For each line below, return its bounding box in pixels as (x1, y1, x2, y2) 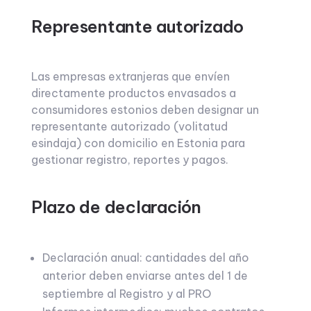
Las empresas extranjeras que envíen (31, 69, 230, 83)
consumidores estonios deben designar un (31, 103, 259, 117)
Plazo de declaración (31, 196, 201, 217)
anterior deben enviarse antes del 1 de (42, 269, 248, 283)
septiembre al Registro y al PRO (42, 287, 211, 301)
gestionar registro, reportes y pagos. (31, 153, 228, 167)
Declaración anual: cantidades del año (42, 251, 249, 264)
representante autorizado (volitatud (31, 119, 228, 133)
